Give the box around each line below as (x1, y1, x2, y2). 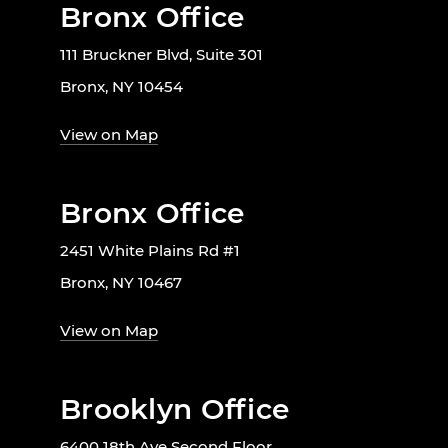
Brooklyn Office (60, 391, 290, 426)
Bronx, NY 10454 (60, 76, 183, 96)
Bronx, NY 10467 (60, 272, 182, 292)
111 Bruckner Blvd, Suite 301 (60, 44, 263, 64)
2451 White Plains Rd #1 (60, 240, 240, 260)
